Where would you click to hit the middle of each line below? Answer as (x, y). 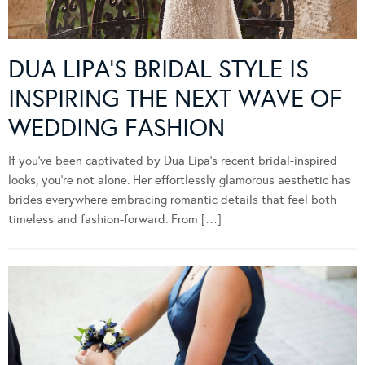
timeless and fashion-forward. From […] (115, 219)
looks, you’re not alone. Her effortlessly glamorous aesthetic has (179, 180)
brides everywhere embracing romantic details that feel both (172, 199)
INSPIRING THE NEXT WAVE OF (175, 98)
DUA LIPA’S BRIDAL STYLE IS (158, 69)
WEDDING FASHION (117, 128)
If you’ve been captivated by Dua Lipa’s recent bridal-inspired (173, 160)
